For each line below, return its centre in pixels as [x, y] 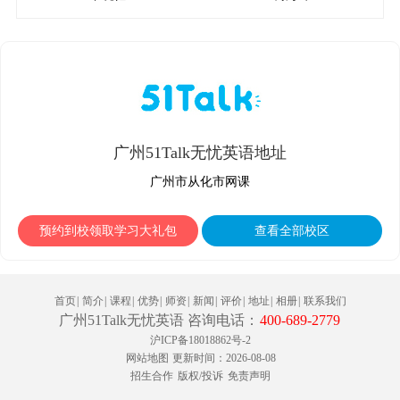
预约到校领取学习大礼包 [108, 231]
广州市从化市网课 [200, 182]
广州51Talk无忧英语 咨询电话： [159, 320]
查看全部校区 [292, 231]
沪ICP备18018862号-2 [200, 340]
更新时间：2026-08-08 [222, 358]
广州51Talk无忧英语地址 [200, 153]
